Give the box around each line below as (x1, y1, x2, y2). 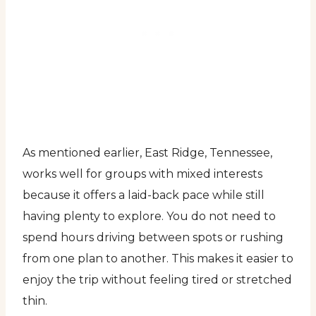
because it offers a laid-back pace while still (23, 188, 265, 202)
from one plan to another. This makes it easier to (23, 251, 293, 265)
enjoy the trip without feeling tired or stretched (23, 272, 292, 286)
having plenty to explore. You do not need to (23, 209, 276, 223)
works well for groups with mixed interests (23, 166, 262, 181)
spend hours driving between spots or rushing (23, 230, 284, 244)
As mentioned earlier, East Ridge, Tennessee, (23, 145, 272, 159)
